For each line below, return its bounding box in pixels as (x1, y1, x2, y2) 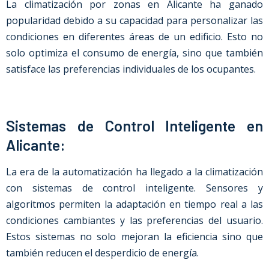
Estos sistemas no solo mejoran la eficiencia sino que (6, 230, 263, 243)
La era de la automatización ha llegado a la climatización (6, 165, 263, 178)
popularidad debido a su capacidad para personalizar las (6, 14, 263, 27)
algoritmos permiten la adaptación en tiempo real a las (6, 198, 263, 211)
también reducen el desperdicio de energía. (6, 246, 199, 259)
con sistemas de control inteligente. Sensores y (6, 181, 263, 195)
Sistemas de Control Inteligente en (6, 116, 263, 134)
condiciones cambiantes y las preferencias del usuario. (6, 214, 263, 227)
